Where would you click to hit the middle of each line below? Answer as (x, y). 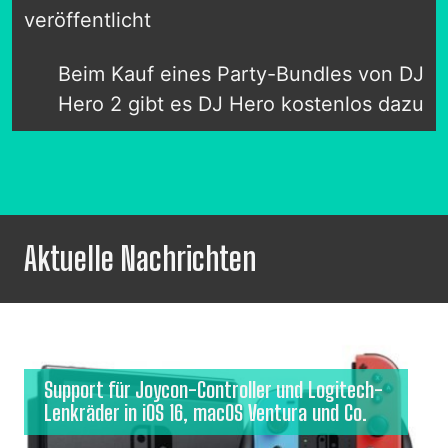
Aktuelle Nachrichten (140, 259)
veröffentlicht (87, 20)
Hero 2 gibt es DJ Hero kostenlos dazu (241, 104)
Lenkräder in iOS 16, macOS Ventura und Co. (205, 413)
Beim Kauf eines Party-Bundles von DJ (241, 74)
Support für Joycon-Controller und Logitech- (213, 390)
